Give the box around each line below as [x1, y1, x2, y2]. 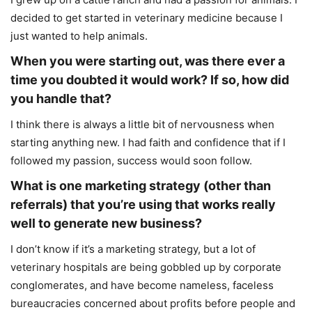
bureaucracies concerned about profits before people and [10, 296, 295, 310]
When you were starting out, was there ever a [10, 53, 285, 68]
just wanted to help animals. [10, 29, 148, 42]
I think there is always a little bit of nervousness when [10, 117, 274, 131]
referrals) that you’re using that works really [10, 196, 276, 212]
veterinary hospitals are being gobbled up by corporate [10, 260, 281, 274]
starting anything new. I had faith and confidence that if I [10, 135, 286, 149]
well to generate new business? [10, 215, 202, 231]
